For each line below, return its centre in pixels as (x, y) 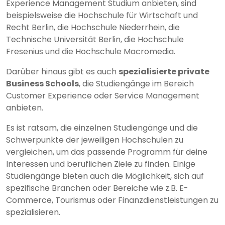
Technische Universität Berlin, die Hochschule (95, 40)
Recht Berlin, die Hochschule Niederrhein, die (93, 28)
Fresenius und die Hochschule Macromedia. (91, 52)
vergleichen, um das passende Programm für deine (107, 152)
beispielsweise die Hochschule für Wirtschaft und (102, 16)
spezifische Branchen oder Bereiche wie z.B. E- (97, 188)
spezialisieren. (33, 212)
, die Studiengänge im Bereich (136, 84)
